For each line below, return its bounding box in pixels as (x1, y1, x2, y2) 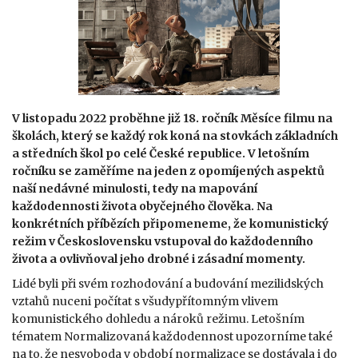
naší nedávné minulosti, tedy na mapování (12, 181, 257, 196)
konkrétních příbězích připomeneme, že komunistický (12, 217, 328, 231)
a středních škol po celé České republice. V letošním (12, 146, 309, 161)
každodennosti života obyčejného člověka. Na (12, 199, 272, 213)
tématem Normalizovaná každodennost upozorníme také (12, 329, 332, 344)
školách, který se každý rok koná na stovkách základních (12, 129, 338, 143)
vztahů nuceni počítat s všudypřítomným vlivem (12, 294, 278, 308)
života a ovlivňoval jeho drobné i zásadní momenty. (12, 252, 308, 266)
